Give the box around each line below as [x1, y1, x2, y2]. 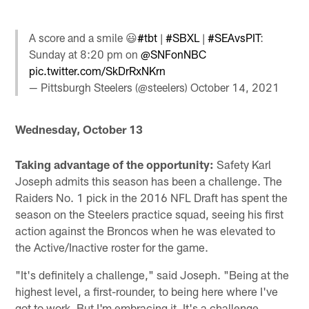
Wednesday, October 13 [15, 122, 143, 137]
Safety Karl [214, 157, 272, 171]
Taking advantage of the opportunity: [15, 157, 215, 171]
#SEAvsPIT [208, 30, 261, 44]
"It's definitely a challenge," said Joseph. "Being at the [15, 267, 290, 281]
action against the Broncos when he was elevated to [15, 223, 276, 237]
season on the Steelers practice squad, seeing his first [15, 206, 284, 221]
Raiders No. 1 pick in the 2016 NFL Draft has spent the [15, 190, 288, 204]
